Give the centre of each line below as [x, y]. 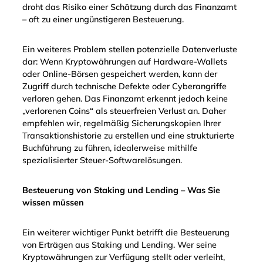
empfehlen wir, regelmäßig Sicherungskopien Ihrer [122, 124]
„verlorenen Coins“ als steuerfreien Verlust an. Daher [124, 111]
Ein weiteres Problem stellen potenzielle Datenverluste [130, 50]
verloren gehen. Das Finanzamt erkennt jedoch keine [125, 99]
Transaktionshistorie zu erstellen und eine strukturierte [128, 136]
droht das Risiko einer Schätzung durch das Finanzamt [129, 7]
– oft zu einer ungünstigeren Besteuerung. [103, 20]
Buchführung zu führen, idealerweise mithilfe [110, 148]
